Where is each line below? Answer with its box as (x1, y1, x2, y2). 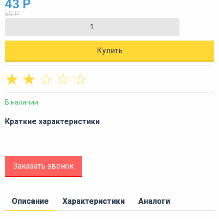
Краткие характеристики (5, 116, 100, 126)
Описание (12, 196, 49, 206)
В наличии (5, 98, 38, 106)
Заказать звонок (13, 161, 74, 171)
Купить (96, 45, 123, 55)
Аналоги (138, 196, 170, 206)
